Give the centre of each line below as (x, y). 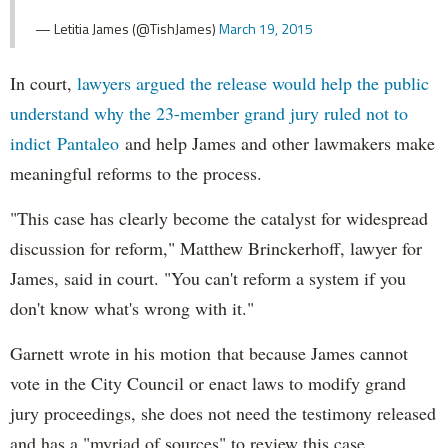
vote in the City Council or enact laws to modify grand (208, 382)
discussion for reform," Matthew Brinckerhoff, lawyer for (216, 247)
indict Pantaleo (64, 142)
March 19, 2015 (266, 28)
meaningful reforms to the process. (136, 172)
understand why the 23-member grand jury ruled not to (209, 112)
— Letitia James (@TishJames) (127, 28)
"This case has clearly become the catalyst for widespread (219, 217)
